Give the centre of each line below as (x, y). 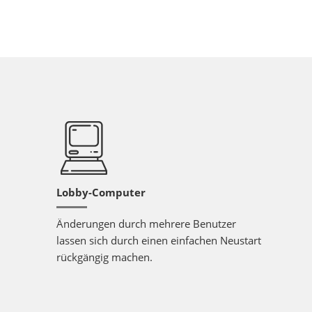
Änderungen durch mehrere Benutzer (146, 224)
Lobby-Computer (101, 192)
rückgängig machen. (104, 257)
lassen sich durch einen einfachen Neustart (158, 240)
